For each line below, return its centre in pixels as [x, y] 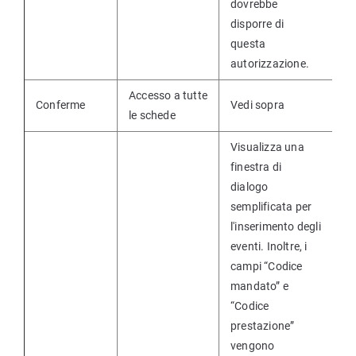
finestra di [256, 167]
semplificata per [271, 207]
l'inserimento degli [276, 226]
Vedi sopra [257, 105]
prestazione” [263, 326]
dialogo [250, 187]
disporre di [257, 24]
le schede [152, 115]
